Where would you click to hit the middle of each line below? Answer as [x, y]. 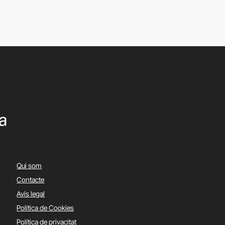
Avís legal [31, 194]
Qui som [29, 166]
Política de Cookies [45, 208]
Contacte [31, 180]
